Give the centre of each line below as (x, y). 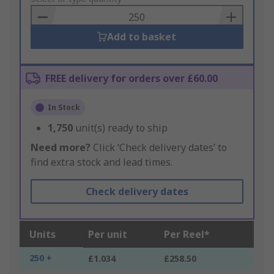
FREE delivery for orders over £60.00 (131, 79)
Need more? (61, 148)
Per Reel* (187, 235)
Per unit (108, 235)
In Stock (64, 108)
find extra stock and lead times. (102, 162)
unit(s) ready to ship (121, 128)
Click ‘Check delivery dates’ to (159, 148)
